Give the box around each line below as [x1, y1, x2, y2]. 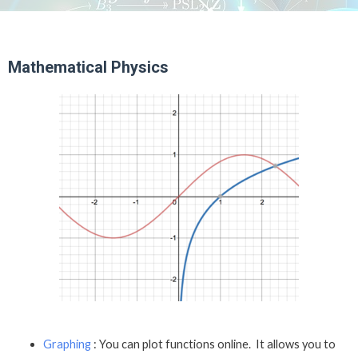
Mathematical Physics [8, 57, 169, 77]
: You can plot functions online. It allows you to [90, 336, 336, 351]
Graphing [42, 336, 91, 351]
